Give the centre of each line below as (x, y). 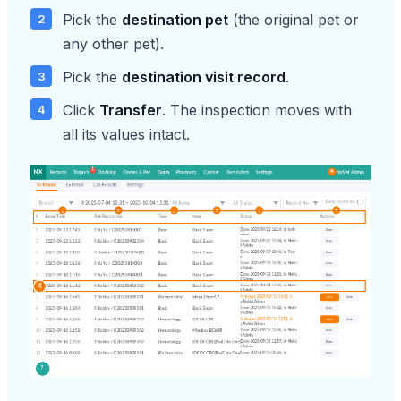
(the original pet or (294, 20)
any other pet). (113, 44)
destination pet (175, 20)
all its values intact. (126, 135)
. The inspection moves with (257, 111)
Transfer (131, 111)
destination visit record (204, 77)
